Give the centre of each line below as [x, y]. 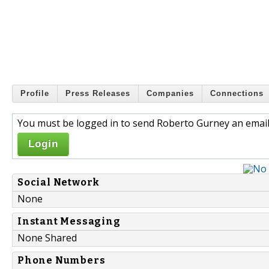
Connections [237, 94]
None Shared [47, 237]
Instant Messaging [69, 221]
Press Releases [98, 94]
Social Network [59, 182]
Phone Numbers [62, 260]
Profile [35, 94]
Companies [170, 94]
